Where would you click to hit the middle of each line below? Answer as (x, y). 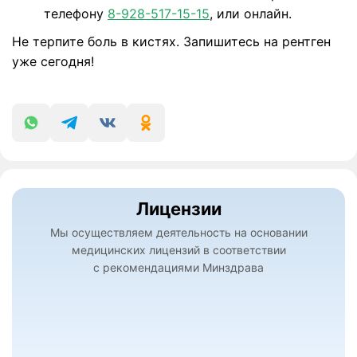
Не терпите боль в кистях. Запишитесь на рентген (171, 41)
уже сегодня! (53, 61)
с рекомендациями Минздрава (178, 267)
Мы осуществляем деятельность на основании (178, 232)
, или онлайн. (251, 13)
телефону (76, 13)
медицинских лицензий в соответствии (178, 249)
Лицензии (178, 208)
